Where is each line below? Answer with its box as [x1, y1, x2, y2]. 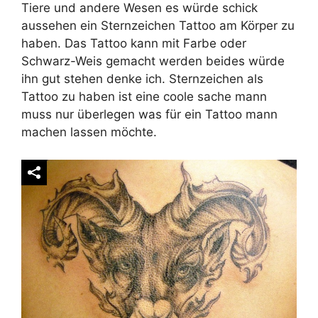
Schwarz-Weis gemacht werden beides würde [21, 54, 285, 69]
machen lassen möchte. [21, 125, 157, 140]
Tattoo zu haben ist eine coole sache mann [21, 89, 267, 104]
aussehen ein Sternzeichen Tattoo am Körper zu [21, 18, 295, 33]
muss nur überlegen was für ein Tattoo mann [21, 107, 278, 122]
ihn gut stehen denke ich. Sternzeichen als [21, 72, 263, 87]
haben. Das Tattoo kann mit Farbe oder [21, 36, 246, 51]
